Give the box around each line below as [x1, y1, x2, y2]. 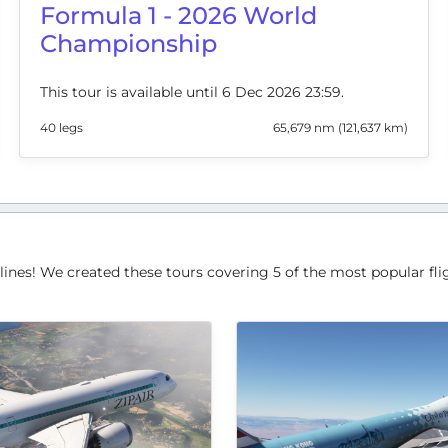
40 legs [40, 119, 84, 135]
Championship [40, 28, 218, 58]
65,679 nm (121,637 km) [272, 119, 408, 135]
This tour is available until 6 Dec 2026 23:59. [40, 82, 345, 101]
